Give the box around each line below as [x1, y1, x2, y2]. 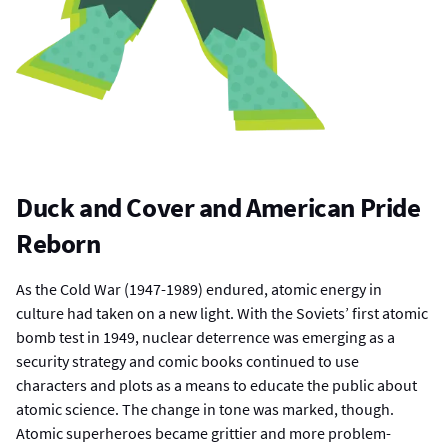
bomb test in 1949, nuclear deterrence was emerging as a [16, 327, 395, 348]
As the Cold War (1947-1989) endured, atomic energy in [16, 279, 382, 300]
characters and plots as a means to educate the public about [16, 375, 417, 396]
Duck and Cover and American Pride [16, 190, 421, 225]
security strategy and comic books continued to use [16, 351, 359, 372]
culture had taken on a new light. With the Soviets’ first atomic [16, 303, 428, 324]
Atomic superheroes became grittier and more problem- [16, 423, 391, 444]
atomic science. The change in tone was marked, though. [16, 399, 394, 420]
